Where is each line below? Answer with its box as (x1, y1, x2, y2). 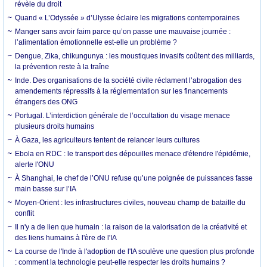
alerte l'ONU (15, 160, 55, 169)
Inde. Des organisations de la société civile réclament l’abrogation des (15, 76, 242, 85)
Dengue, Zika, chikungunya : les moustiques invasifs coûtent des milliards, (15, 51, 255, 60)
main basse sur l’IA (15, 184, 77, 193)
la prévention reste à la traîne (15, 62, 110, 71)
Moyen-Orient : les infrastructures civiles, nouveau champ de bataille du (15, 198, 246, 207)
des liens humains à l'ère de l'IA (15, 233, 117, 242)
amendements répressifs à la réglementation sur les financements (15, 86, 228, 95)
